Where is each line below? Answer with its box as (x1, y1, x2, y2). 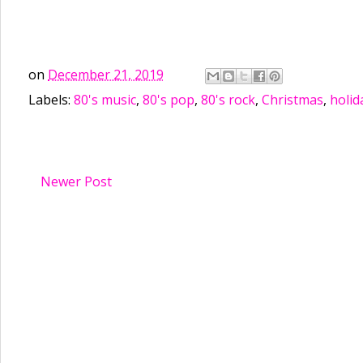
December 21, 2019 (48, 65, 164, 83)
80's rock (201, 90, 255, 109)
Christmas (262, 90, 323, 109)
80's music (74, 90, 136, 109)
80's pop (143, 90, 194, 109)
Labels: (28, 90, 74, 109)
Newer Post (41, 172, 112, 190)
